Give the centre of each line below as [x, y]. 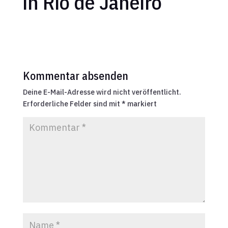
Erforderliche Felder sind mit [72, 104]
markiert [141, 104]
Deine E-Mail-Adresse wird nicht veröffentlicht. [102, 92]
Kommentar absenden [75, 75]
